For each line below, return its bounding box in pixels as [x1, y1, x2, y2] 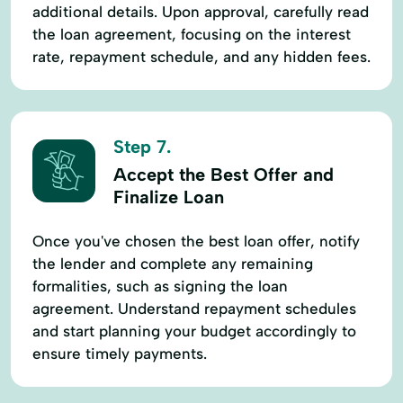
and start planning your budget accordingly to [32, 321, 356, 340]
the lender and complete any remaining [32, 254, 313, 273]
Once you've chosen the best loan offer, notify [32, 231, 360, 250]
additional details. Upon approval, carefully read [32, 2, 369, 21]
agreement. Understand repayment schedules [32, 299, 356, 318]
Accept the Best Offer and [113, 163, 334, 185]
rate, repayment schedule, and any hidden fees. [32, 47, 371, 66]
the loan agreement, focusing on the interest [32, 24, 351, 43]
